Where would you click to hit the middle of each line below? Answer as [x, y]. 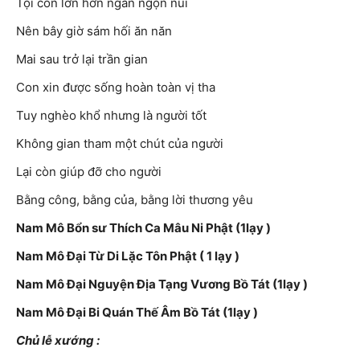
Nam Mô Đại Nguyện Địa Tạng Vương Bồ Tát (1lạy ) [162, 284]
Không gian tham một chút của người [120, 144]
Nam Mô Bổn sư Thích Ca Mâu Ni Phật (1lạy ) [143, 228]
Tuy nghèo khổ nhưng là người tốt [111, 116]
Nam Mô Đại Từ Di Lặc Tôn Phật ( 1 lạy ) [128, 256]
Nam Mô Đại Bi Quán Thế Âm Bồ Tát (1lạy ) [137, 313]
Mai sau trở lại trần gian [82, 59]
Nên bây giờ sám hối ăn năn [94, 31]
